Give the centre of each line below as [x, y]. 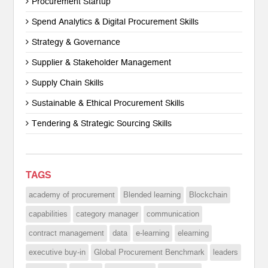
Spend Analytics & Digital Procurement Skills [115, 22]
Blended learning [152, 195]
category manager [107, 214]
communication [173, 214]
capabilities [48, 214]
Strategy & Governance [76, 42]
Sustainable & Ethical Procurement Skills [108, 103]
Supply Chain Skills [68, 83]
